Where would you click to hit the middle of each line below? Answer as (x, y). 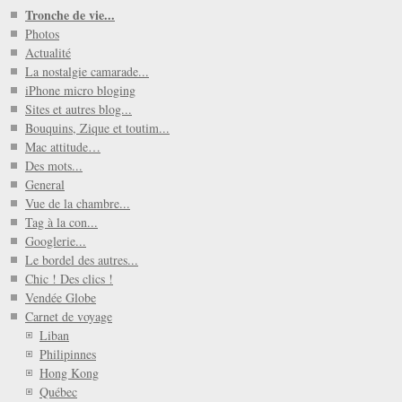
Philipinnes (68, 354)
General (45, 184)
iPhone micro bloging (80, 90)
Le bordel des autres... (82, 259)
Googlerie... (56, 240)
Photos (42, 33)
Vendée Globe (61, 297)
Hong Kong (69, 372)
